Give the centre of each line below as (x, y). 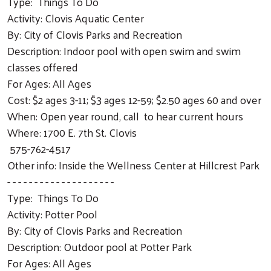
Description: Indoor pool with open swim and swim (124, 50)
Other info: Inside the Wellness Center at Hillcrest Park (133, 165)
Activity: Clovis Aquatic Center (76, 18)
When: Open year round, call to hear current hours (125, 116)
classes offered (43, 67)
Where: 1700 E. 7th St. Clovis (72, 132)
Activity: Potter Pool (52, 214)
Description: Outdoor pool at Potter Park (100, 246)
